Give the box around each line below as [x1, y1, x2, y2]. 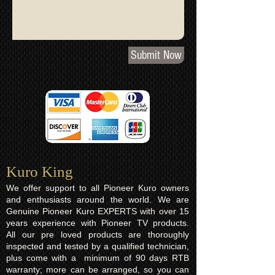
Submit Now [131, 48, 182, 62]
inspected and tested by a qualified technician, [6, 241, 189, 251]
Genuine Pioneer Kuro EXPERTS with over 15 [6, 206, 189, 216]
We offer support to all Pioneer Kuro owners [6, 183, 189, 193]
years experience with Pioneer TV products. [6, 218, 189, 228]
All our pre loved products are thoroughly [6, 230, 189, 239]
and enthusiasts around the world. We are [6, 195, 189, 204]
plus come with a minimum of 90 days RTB [6, 253, 189, 263]
